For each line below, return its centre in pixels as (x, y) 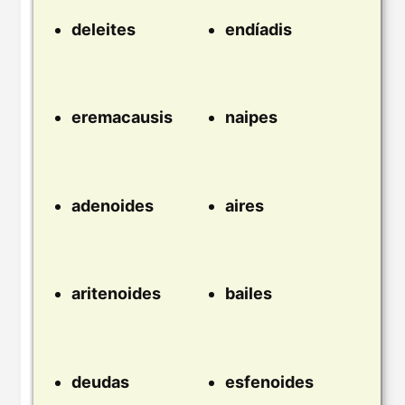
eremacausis (122, 118)
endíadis (259, 29)
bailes (249, 294)
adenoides (113, 205)
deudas (100, 381)
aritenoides (116, 294)
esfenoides (269, 381)
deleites (104, 29)
